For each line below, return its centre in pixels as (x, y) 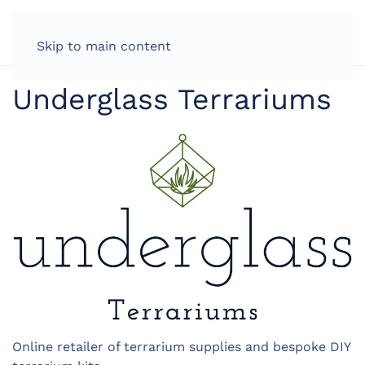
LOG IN (285, 33)
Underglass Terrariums (172, 99)
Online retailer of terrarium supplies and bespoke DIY (181, 347)
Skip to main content (104, 46)
